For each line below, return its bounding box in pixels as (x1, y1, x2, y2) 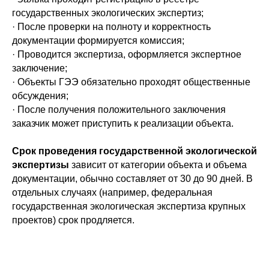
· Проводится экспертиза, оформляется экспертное (12, 49, 241, 59)
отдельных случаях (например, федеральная (12, 187, 213, 198)
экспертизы (12, 160, 69, 170)
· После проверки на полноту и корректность (12, 22, 211, 32)
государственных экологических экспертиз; (12, 8, 204, 18)
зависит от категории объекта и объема (69, 160, 247, 170)
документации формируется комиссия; (12, 35, 184, 46)
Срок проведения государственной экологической (12, 146, 257, 156)
